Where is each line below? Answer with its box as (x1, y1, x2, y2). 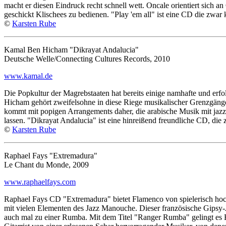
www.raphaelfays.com (4, 177, 76, 186)
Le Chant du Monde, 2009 (4, 160, 89, 169)
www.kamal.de (4, 71, 52, 80)
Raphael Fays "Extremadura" (4, 151, 97, 160)
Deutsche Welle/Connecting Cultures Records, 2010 (4, 54, 170, 63)
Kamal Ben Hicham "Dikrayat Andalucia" (4, 45, 139, 54)
